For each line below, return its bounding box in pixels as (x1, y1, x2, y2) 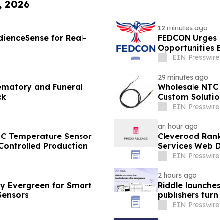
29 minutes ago (157, 73, 208, 82)
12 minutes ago (157, 24, 208, 33)
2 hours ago (157, 171, 197, 180)
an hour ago (157, 122, 198, 131)
